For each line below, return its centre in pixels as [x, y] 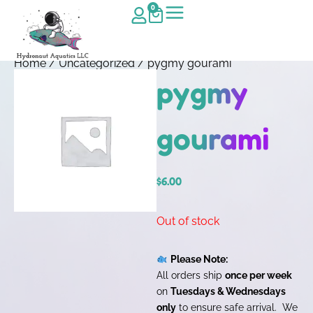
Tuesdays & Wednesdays [228, 291]
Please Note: [199, 259]
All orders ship [191, 275]
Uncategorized [97, 64]
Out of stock [188, 221]
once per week [259, 275]
